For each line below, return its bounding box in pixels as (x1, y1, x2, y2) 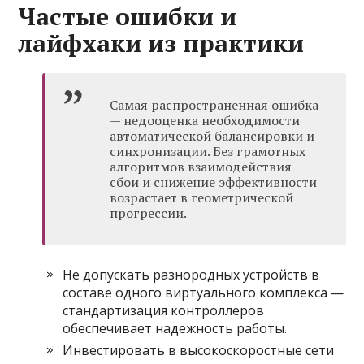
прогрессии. (110, 204, 188, 223)
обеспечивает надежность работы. (63, 319, 288, 338)
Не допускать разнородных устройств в (63, 266, 320, 284)
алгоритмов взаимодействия (110, 158, 292, 176)
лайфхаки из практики (18, 27, 305, 60)
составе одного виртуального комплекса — (63, 284, 344, 302)
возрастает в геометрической (110, 188, 294, 207)
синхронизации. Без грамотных (110, 142, 306, 161)
